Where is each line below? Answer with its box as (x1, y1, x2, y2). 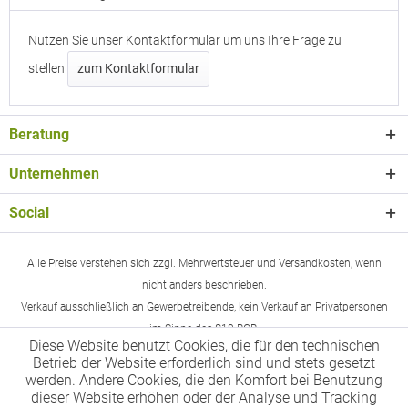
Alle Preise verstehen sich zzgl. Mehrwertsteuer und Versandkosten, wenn (26, 257, 382, 270)
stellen (28, 61, 67, 76)
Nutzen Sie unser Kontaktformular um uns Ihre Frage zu (28, 33, 342, 47)
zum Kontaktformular (77, 61, 199, 76)
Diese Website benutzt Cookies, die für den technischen (28, 337, 380, 354)
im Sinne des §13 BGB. (148, 322, 260, 336)
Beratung (9, 126, 69, 143)
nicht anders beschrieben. (141, 279, 267, 292)
